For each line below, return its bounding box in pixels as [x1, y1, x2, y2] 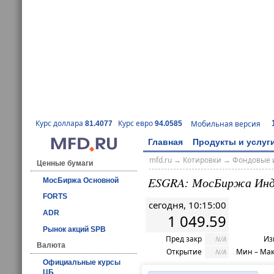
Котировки [182, 155, 221, 166]
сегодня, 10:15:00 [149, 199, 226, 212]
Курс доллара [35, 118, 85, 129]
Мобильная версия [191, 118, 261, 129]
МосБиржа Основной [43, 176, 119, 185]
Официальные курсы [43, 257, 120, 267]
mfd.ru [149, 155, 172, 166]
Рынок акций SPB [43, 224, 106, 234]
